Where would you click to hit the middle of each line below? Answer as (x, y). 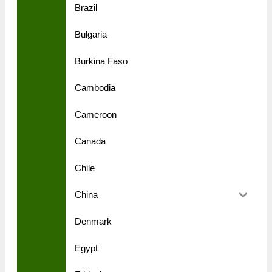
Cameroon (96, 115)
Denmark (93, 222)
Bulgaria (91, 35)
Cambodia (95, 88)
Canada (90, 141)
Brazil (86, 8)
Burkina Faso (101, 61)
